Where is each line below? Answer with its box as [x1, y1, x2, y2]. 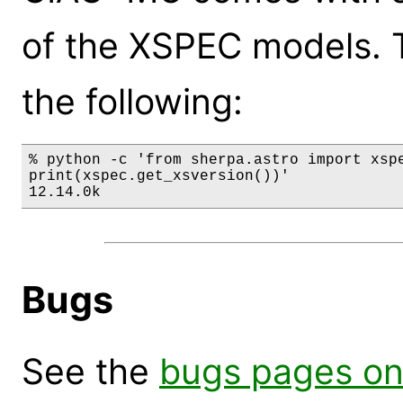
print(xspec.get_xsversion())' [29, 167, 290, 184]
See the [22, 350, 159, 393]
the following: [22, 79, 243, 122]
